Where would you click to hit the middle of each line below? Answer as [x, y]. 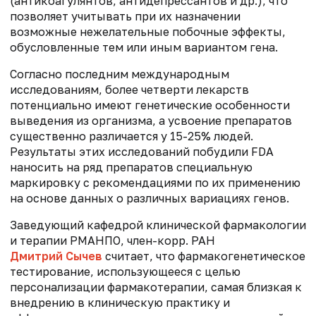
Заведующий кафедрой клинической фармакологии [158, 225]
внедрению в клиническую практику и [120, 302]
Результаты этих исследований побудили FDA [142, 151]
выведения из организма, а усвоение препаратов [151, 120]
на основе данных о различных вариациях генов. [150, 198]
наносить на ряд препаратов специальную [131, 167]
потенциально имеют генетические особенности [150, 105]
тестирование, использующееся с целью [125, 271]
